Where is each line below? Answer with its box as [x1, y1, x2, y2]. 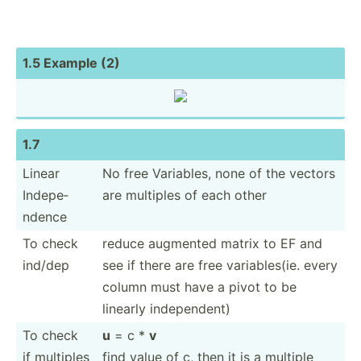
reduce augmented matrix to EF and [102, 234, 322, 251]
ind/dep [23, 256, 69, 273]
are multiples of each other [102, 186, 267, 203]
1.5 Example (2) [23, 54, 120, 71]
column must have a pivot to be [102, 278, 297, 295]
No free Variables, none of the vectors [102, 164, 335, 181]
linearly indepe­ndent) [102, 300, 230, 317]
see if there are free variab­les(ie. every [102, 256, 338, 273]
